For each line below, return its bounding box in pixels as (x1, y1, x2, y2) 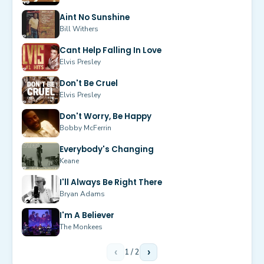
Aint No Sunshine (60, 12, 130, 24)
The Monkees (60, 222, 103, 232)
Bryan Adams (60, 189, 105, 199)
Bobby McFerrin (60, 123, 111, 133)
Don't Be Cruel (60, 78, 118, 90)
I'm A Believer (60, 210, 114, 222)
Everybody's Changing (60, 144, 154, 156)
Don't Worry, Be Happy (60, 111, 151, 123)
